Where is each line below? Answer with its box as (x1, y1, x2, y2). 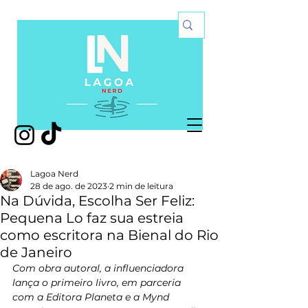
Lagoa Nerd (30, 168, 78, 179)
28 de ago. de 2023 (30, 181, 107, 191)
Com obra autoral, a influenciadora (12, 262, 186, 274)
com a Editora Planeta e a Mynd (12, 291, 172, 303)
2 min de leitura (109, 181, 173, 191)
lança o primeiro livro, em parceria (12, 276, 184, 289)
